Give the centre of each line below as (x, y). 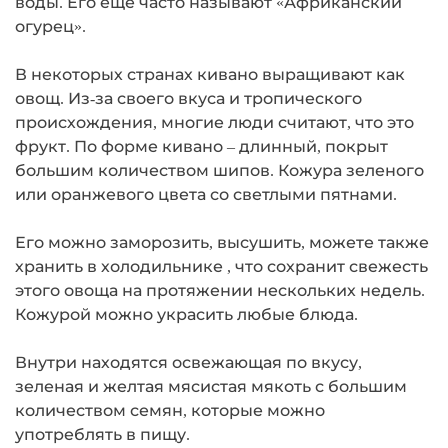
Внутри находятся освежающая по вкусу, (188, 362)
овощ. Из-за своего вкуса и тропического (188, 98)
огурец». (50, 26)
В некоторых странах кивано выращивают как (210, 74)
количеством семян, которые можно (170, 410)
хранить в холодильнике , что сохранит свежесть (221, 266)
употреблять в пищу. (102, 434)
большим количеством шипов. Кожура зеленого (219, 170)
